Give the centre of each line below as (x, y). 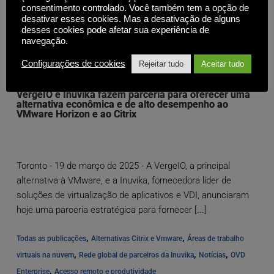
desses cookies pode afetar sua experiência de (115, 30)
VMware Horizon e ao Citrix (76, 114)
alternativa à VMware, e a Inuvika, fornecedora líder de (124, 181)
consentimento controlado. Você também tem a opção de (135, 8)
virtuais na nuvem (45, 255)
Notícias (212, 255)
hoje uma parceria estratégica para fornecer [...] (111, 210)
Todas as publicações (51, 239)
